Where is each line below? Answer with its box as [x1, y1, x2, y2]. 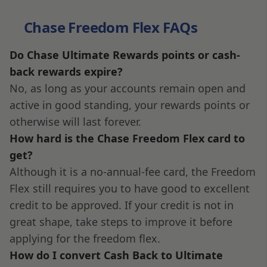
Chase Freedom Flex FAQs [24, 17, 198, 37]
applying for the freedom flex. [10, 231, 160, 246]
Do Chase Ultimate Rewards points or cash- [10, 47, 240, 62]
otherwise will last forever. [10, 114, 141, 129]
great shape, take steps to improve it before [10, 214, 232, 229]
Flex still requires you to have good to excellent [10, 181, 250, 195]
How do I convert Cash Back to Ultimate [10, 247, 223, 262]
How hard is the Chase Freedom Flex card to [10, 131, 245, 145]
